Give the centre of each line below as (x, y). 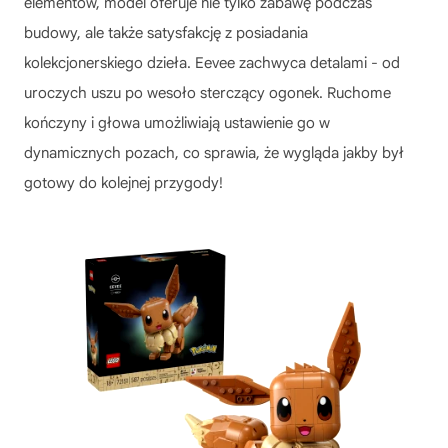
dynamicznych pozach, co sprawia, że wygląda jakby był (214, 152)
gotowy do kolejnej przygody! (123, 182)
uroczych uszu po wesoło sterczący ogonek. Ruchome (207, 92)
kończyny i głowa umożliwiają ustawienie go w (177, 122)
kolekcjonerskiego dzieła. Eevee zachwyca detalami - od (212, 62)
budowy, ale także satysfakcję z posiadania (166, 32)
